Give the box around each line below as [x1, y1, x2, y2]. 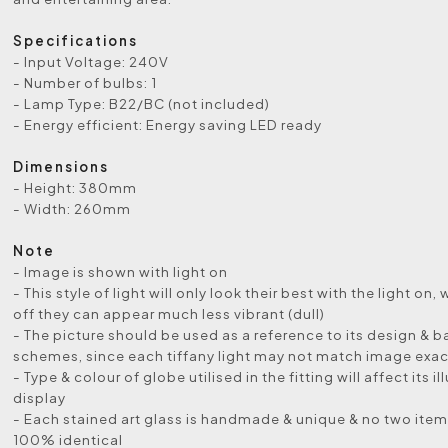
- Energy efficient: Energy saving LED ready [13, 116, 323, 133]
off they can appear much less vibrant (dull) [13, 305, 326, 322]
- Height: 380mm [13, 179, 138, 196]
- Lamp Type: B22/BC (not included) [13, 95, 271, 112]
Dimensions [13, 158, 110, 175]
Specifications [13, 32, 139, 49]
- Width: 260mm [13, 200, 132, 217]
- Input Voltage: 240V [13, 53, 170, 70]
